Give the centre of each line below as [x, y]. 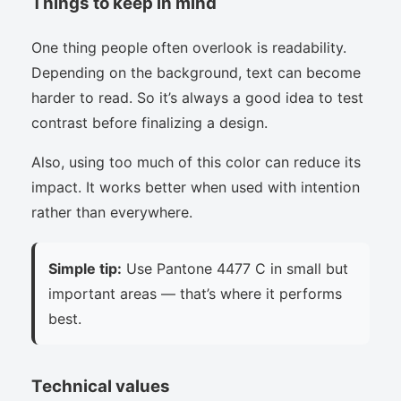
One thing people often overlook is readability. [189, 47]
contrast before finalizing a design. [149, 122]
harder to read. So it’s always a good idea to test [197, 97]
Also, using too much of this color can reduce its [196, 162]
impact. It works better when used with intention [196, 187]
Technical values [101, 386]
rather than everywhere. [112, 212]
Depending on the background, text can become [196, 72]
